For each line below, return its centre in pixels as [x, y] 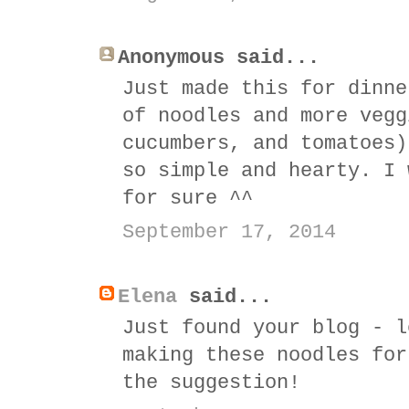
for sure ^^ [188, 198]
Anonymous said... [219, 58]
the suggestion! [211, 383]
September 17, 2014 [229, 232]
